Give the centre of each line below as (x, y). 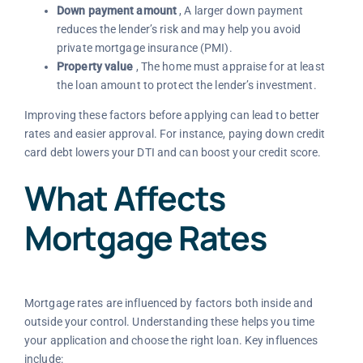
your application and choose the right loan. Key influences (171, 341)
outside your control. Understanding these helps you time (169, 322)
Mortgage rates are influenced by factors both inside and (169, 303)
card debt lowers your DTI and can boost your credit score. (173, 152)
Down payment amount (117, 10)
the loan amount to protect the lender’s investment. (186, 85)
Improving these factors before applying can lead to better (172, 115)
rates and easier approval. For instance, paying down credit (175, 133)
